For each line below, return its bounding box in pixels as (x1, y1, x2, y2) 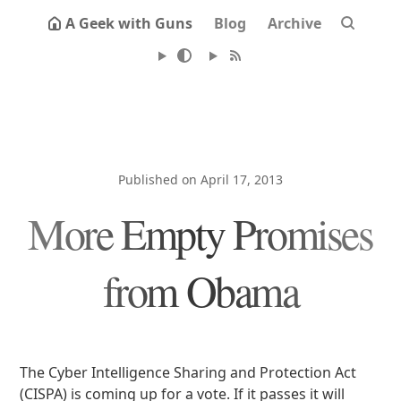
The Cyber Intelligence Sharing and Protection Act (20, 363, 357, 382)
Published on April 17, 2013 (118, 171, 283, 188)
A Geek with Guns (65, 13, 192, 33)
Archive (268, 13, 321, 33)
